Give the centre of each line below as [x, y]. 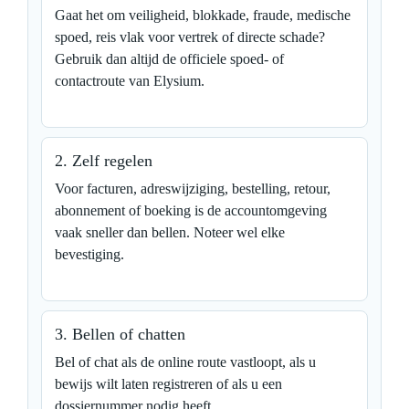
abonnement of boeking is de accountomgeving [191, 210]
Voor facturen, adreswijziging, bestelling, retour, [193, 188]
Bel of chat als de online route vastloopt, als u [185, 362]
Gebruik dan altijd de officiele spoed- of [169, 58]
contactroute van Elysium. [130, 80]
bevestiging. [89, 254]
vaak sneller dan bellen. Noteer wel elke [170, 232]
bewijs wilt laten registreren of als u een [168, 383]
